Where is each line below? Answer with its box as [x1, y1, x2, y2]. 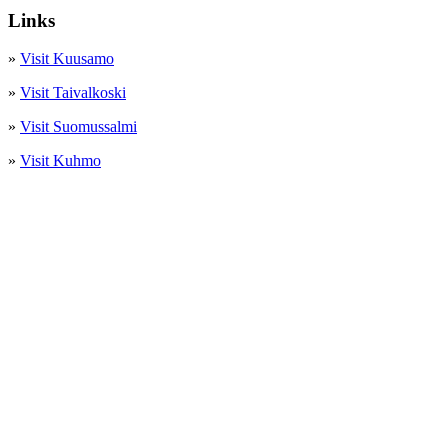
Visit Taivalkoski [20, 84, 126, 102]
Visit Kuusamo [20, 50, 114, 68]
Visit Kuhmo [20, 152, 101, 170]
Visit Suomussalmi [20, 118, 137, 136]
